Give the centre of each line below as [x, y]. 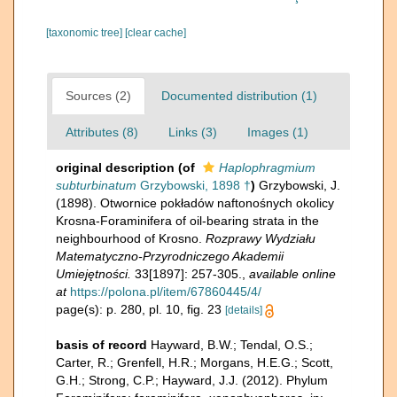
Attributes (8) [102, 132]
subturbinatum [96, 185]
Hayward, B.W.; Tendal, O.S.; [232, 345]
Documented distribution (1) [239, 96]
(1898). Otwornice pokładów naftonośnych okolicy [195, 203]
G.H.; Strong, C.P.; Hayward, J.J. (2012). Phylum [192, 380]
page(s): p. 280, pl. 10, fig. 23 [140, 309]
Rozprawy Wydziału [261, 238]
